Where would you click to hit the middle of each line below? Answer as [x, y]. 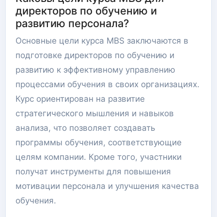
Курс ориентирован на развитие [80, 99]
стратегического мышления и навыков [95, 113]
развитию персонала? [72, 23]
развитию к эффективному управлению [95, 70]
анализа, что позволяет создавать [85, 128]
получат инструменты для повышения [93, 171]
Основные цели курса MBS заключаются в [102, 41]
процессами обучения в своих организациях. [108, 84]
